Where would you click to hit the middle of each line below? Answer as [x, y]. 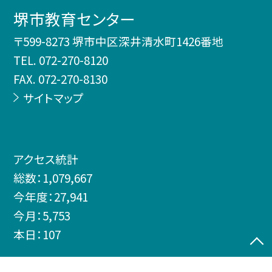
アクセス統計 [46, 159]
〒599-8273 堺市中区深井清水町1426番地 [119, 41]
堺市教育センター [75, 19]
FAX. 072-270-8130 [61, 79]
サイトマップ [53, 98]
